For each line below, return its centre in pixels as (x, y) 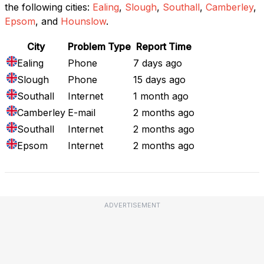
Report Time (164, 46)
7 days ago (158, 63)
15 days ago (159, 79)
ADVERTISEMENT (132, 205)
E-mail (82, 112)
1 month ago (161, 96)
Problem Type (99, 46)
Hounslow (83, 21)
